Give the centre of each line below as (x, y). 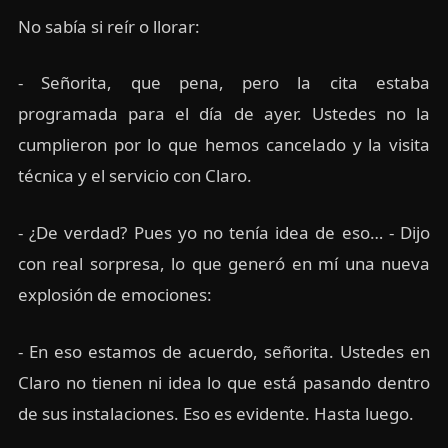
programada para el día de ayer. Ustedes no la (224, 114)
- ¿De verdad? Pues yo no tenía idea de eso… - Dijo (224, 233)
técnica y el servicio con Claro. (134, 176)
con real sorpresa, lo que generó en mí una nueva (224, 264)
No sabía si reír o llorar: (108, 26)
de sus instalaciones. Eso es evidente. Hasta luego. (215, 413)
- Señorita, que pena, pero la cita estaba (224, 83)
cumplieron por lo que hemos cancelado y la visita (224, 145)
